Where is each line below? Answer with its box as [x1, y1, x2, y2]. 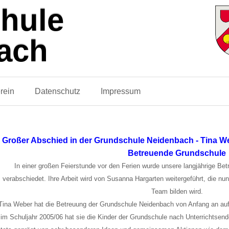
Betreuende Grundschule [128, 149, 226, 157]
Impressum [101, 87, 141, 96]
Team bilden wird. [151, 188, 203, 195]
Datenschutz [35, 87, 80, 96]
